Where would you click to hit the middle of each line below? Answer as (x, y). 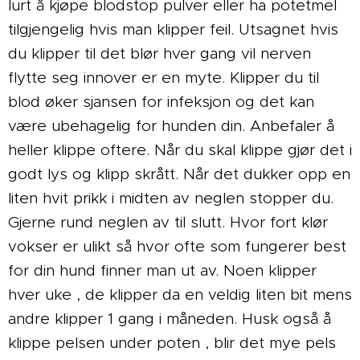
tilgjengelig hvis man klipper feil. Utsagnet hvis (173, 29)
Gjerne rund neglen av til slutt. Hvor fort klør (168, 222)
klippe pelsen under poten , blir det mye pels (172, 342)
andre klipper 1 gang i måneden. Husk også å (170, 318)
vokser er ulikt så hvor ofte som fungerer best (177, 246)
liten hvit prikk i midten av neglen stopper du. (171, 198)
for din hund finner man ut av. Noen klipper (162, 270)
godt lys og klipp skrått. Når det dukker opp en (179, 174)
